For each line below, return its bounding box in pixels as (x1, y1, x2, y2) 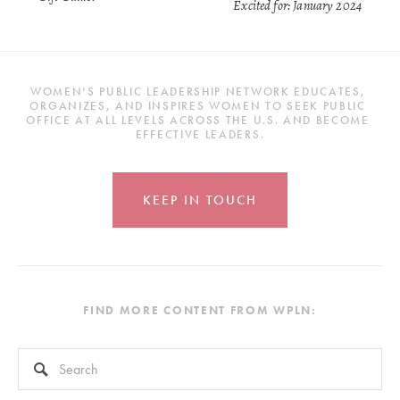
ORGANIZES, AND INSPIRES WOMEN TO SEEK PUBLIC (29, 97, 366, 113)
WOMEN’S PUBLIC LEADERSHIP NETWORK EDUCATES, (29, 83, 366, 99)
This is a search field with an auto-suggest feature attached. (18, 350, 299, 367)
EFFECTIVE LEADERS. (135, 126, 265, 142)
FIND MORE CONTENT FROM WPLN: (83, 302, 317, 318)
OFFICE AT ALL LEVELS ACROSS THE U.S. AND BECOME (26, 112, 370, 128)
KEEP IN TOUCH (143, 190, 257, 209)
